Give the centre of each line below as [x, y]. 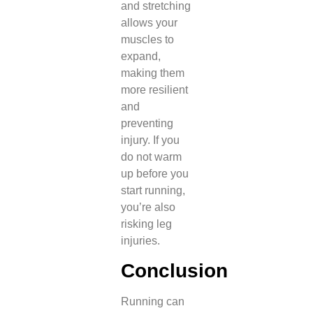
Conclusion [174, 271]
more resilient [154, 89]
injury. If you [150, 140]
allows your [149, 22]
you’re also [148, 207]
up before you [154, 173]
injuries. [140, 240]
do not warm [151, 156]
